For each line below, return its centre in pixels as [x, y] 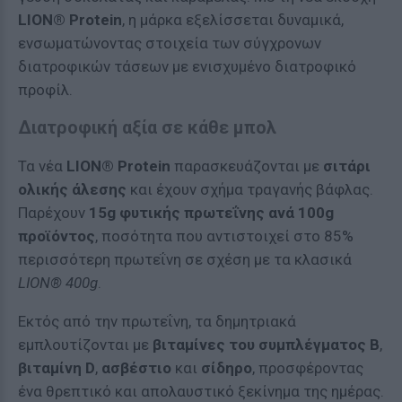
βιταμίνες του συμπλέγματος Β [266, 345]
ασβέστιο [136, 368]
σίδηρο [227, 368]
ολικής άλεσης [72, 189]
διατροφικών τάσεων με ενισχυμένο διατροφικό [187, 66]
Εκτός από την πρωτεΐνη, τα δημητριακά [157, 321]
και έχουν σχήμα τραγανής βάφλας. [250, 189]
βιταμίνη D [57, 368]
